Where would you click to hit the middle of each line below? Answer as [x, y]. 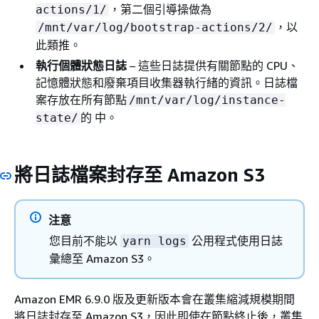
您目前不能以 [85, 241]
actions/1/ [71, 9]
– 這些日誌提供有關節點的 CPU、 [213, 65]
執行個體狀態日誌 [81, 65]
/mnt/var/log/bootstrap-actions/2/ [155, 27]
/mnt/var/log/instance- [207, 100]
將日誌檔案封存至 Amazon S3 [140, 174]
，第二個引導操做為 [160, 9]
